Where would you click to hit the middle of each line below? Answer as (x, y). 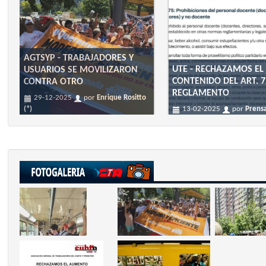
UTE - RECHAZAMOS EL (218, 70)
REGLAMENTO (201, 94)
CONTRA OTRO (54, 82)
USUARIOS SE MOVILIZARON (81, 70)
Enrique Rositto (122, 97)
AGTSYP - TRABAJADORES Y (79, 58)
